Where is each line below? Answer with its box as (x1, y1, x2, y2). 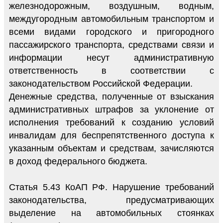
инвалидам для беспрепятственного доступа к (9, 130, 214, 140)
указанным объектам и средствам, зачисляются (9, 143, 214, 153)
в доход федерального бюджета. (9, 156, 147, 166)
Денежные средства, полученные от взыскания (9, 91, 214, 102)
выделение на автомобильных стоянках (9, 208, 214, 218)
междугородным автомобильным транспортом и (9, 13, 214, 24)
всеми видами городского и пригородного (9, 26, 214, 37)
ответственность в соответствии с (9, 65, 214, 76)
